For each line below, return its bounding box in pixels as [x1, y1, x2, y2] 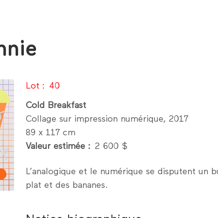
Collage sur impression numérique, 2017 [26, 115, 188, 124]
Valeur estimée [26, 142, 85, 151]
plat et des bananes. [26, 181, 108, 190]
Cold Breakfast [26, 101, 86, 110]
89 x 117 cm [26, 128, 75, 137]
